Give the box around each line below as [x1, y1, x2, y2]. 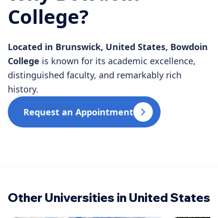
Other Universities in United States [8, 190, 210, 205]
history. [8, 83, 38, 95]
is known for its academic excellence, [42, 54, 196, 67]
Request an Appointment [23, 106, 133, 118]
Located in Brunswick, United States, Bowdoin [8, 40, 208, 53]
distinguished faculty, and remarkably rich [8, 69, 182, 81]
